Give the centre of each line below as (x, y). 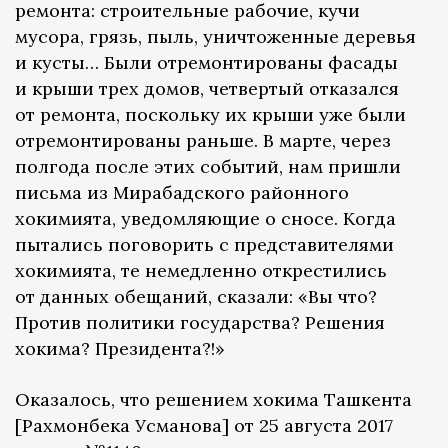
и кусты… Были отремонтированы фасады (206, 63)
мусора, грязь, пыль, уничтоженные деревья (215, 37)
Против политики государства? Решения (200, 323)
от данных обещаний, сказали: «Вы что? (196, 297)
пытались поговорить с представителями (204, 245)
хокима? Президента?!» (120, 349)
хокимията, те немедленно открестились (201, 271)
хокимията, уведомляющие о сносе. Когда (205, 219)
